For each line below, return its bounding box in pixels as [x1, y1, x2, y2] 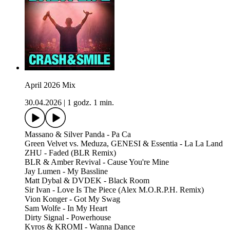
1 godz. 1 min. [67, 98, 114, 107]
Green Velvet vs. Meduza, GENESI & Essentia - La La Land [25, 139, 225, 148]
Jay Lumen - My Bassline [25, 167, 108, 176]
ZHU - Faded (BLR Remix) [25, 148, 116, 158]
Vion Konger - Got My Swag [25, 195, 122, 204]
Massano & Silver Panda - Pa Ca [25, 130, 133, 139]
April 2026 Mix [25, 81, 75, 90]
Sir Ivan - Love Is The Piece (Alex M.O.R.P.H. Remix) [25, 185, 204, 195]
